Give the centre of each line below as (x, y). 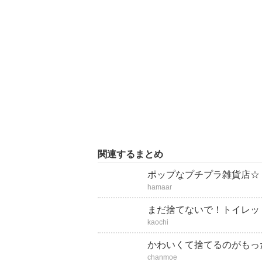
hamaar (160, 187)
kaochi (158, 222)
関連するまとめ (130, 154)
